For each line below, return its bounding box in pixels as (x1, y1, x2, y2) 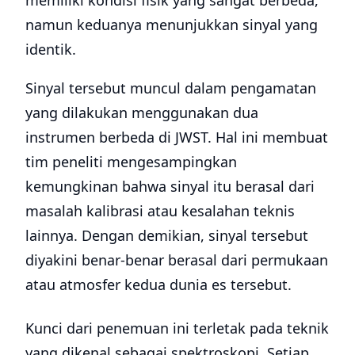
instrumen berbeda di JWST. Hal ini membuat (25, 128, 328, 147)
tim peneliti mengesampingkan (25, 152, 237, 172)
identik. (25, 40, 76, 59)
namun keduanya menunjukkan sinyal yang (25, 15, 318, 35)
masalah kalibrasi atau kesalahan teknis (25, 201, 295, 221)
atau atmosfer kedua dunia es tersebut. (25, 275, 292, 295)
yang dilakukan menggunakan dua (25, 103, 258, 123)
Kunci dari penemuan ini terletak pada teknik (25, 319, 329, 338)
